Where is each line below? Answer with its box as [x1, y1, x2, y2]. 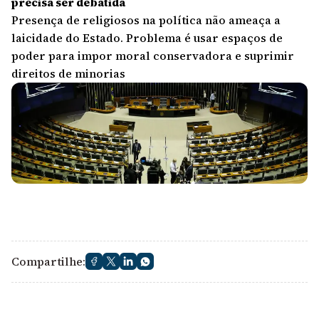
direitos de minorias [11, 65, 125, 81]
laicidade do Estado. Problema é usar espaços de [11, 29, 283, 46]
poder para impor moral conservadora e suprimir [11, 47, 294, 63]
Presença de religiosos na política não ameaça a [11, 11, 281, 28]
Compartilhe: [11, 253, 85, 270]
